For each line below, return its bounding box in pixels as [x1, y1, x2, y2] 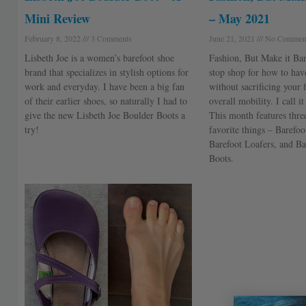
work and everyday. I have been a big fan [24, 80, 184, 94]
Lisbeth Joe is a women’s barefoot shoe [24, 51, 174, 65]
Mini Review [24, 10, 90, 28]
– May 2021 [208, 10, 270, 28]
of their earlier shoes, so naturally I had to [24, 94, 187, 108]
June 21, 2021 [208, 33, 257, 44]
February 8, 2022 [24, 33, 83, 44]
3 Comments [88, 33, 132, 44]
